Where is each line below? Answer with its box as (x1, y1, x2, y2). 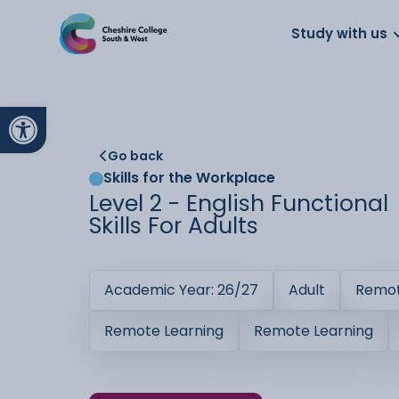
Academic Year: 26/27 (104, 280, 258, 300)
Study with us (291, 24, 388, 43)
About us (60, 18, 125, 37)
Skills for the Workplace (103, 167, 275, 188)
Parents (260, 18, 317, 37)
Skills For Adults (89, 210, 258, 241)
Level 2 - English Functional (89, 188, 388, 219)
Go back (108, 147, 163, 165)
